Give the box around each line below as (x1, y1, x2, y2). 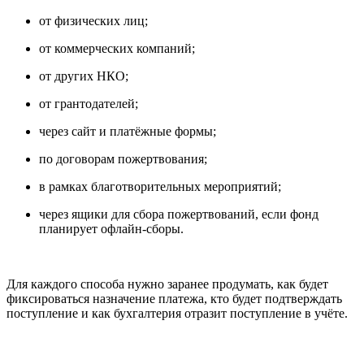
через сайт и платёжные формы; (39, 124, 216, 138)
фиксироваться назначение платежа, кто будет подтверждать (6, 292, 342, 305)
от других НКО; (39, 69, 128, 83)
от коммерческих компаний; (39, 41, 195, 55)
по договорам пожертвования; (39, 152, 207, 166)
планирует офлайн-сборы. (39, 222, 184, 236)
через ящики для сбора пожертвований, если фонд (39, 207, 318, 221)
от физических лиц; (39, 14, 148, 28)
